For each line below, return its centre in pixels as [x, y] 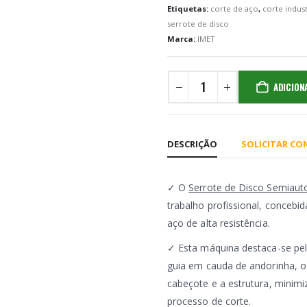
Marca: [182, 39]
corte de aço [234, 9]
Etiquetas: [189, 9]
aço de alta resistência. [219, 223]
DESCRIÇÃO [192, 144]
